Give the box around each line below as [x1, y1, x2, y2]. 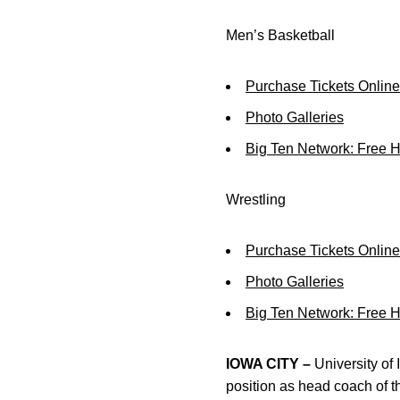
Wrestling [226, 192, 286, 207]
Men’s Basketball [226, 28, 335, 43]
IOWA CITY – [226, 356, 311, 371]
